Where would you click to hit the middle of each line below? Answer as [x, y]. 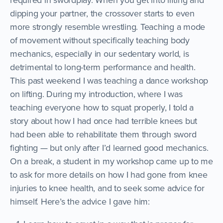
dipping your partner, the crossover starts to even [103, 13]
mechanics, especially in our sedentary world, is [100, 54]
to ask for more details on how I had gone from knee [109, 174]
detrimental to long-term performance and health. [103, 67]
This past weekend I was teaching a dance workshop [109, 80]
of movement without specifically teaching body [100, 40]
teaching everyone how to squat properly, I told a [102, 107]
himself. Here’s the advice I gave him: [80, 201]
